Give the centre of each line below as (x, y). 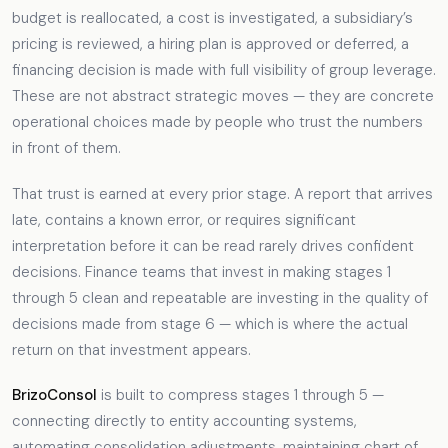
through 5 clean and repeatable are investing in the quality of (220, 297)
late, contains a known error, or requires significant (184, 219)
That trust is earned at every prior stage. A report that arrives (222, 193)
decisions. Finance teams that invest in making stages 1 (201, 271)
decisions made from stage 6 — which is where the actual (210, 323)
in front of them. (66, 148)
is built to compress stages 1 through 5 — (240, 395)
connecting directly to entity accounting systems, (184, 421)
